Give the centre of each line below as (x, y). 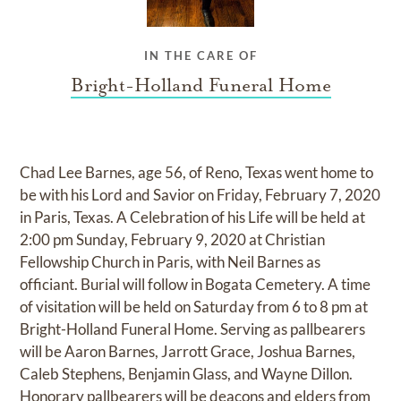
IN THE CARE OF (200, 56)
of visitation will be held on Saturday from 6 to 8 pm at (194, 307)
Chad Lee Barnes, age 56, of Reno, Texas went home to (197, 173)
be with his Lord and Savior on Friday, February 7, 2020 (200, 195)
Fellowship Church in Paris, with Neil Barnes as (171, 262)
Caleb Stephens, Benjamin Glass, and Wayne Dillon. (187, 374)
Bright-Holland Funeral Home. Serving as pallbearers (193, 329)
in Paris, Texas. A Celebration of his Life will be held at (193, 218)
